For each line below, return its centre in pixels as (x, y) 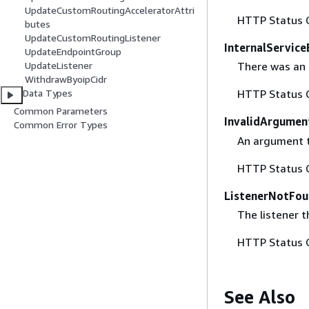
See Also (260, 297)
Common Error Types (61, 125)
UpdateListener (59, 66)
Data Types (48, 93)
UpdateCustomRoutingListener (93, 38)
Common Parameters (61, 111)
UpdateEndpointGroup (73, 52)
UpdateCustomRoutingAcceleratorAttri (110, 10)
